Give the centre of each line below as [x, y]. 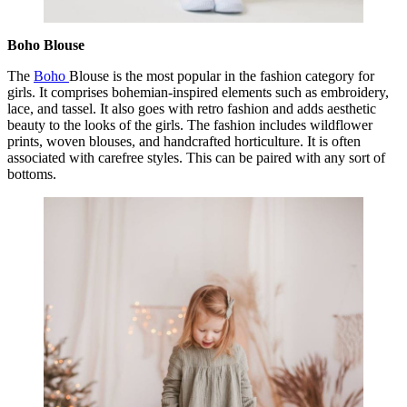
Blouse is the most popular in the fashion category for [222, 75]
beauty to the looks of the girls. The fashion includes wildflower [190, 124]
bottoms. [32, 174]
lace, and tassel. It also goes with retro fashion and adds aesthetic [192, 108]
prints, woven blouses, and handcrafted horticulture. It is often [184, 141]
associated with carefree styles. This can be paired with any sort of [196, 157]
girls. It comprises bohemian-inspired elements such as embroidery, [198, 92]
